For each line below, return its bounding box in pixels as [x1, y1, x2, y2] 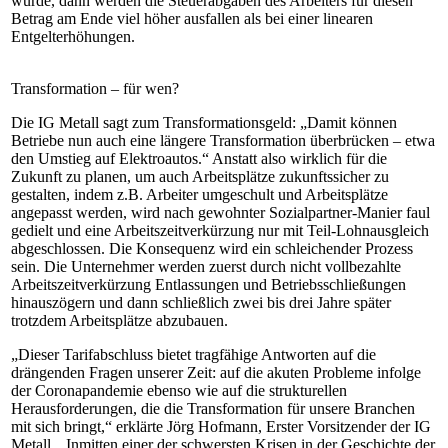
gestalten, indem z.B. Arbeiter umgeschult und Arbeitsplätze [11, 186, 388, 203]
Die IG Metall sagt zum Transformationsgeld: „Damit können [11, 114, 397, 131]
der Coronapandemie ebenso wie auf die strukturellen [11, 382, 347, 399]
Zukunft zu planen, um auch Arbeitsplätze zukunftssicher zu [11, 168, 389, 185]
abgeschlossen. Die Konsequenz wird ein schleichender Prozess [11, 240, 413, 257]
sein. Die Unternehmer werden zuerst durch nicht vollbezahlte [11, 258, 401, 275]
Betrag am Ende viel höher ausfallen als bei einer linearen [11, 10, 373, 27]
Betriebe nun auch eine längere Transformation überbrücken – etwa [11, 132, 435, 149]
